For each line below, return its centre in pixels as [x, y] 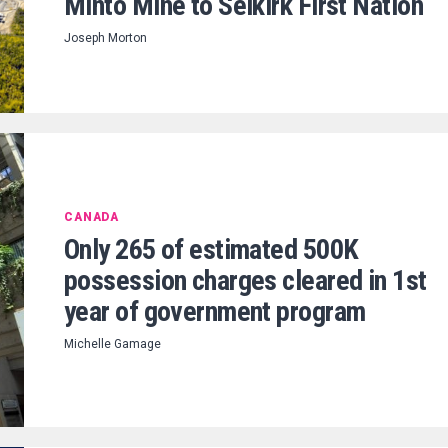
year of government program [215, 312]
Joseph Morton [105, 37]
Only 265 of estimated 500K [211, 250]
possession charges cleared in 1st [245, 281]
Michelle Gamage [112, 344]
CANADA [92, 217]
